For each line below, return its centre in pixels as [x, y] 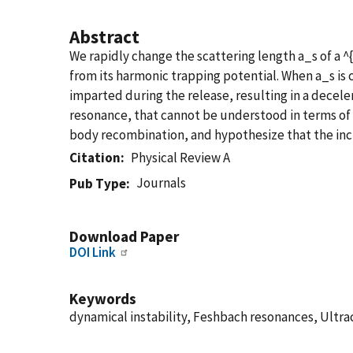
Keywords [103, 299]
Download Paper [124, 236]
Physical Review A [181, 158]
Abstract [104, 37]
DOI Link [93, 252]
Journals [162, 183]
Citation [95, 158]
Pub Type [98, 184]
